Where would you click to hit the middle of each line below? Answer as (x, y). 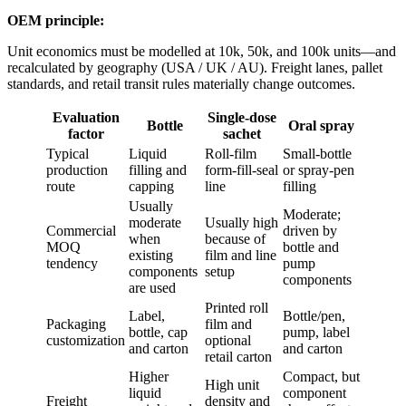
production (77, 170)
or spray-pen (319, 170)
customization (86, 341)
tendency (72, 264)
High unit (232, 385)
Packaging (76, 324)
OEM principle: (56, 21)
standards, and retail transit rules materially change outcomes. (181, 84)
